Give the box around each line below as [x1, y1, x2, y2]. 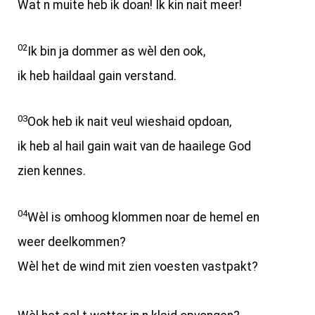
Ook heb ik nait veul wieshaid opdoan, [27, 115, 231, 129]
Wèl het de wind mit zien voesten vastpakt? [18, 259, 258, 274]
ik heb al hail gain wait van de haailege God [18, 139, 251, 154]
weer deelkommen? [18, 234, 126, 249]
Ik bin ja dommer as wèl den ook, [27, 44, 205, 58]
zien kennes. [18, 164, 86, 179]
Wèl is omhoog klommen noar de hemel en [27, 210, 259, 224]
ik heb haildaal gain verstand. [18, 68, 176, 83]
